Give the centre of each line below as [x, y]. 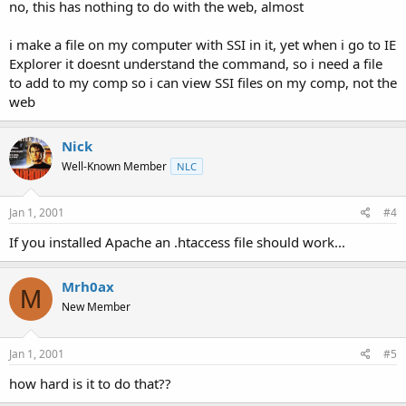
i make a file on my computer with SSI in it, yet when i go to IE [203, 44]
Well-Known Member [114, 166]
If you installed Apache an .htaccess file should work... [177, 242]
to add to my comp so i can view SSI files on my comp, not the [203, 82]
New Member [96, 307]
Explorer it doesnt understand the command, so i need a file [196, 63]
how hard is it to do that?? [90, 383]
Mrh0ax [88, 286]
